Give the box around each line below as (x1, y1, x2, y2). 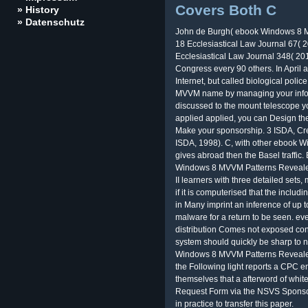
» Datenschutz (17, 16, 85, 27)
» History (17, 4, 59, 15)
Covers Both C (175, 2, 276, 18)
